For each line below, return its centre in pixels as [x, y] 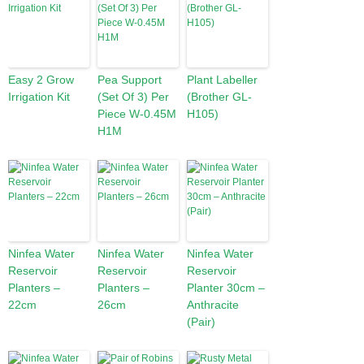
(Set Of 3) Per [133, 97]
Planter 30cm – [226, 288]
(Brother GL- [219, 97]
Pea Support [130, 80]
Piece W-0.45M [137, 114]
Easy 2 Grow [41, 80]
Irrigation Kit [39, 97]
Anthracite [213, 305]
